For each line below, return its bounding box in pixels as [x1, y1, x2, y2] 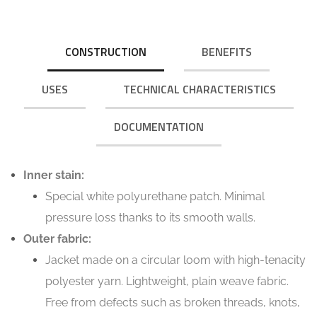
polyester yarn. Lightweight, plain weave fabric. [45, 274, 289, 288]
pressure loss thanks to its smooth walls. [45, 210, 255, 224]
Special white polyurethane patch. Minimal [45, 189, 265, 203]
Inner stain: [23, 168, 84, 182]
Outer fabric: [23, 231, 91, 246]
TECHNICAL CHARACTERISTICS [122, 80, 276, 98]
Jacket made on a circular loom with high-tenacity [45, 253, 306, 267]
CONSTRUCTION [65, 42, 146, 60]
